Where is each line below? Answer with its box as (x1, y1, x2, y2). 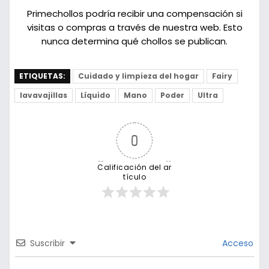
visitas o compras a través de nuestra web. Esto (26, 21, 243, 34)
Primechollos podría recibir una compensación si (26, 7, 243, 20)
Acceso (219, 237, 253, 250)
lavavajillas (19, 90, 67, 101)
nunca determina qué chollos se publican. (41, 35, 228, 48)
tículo (123, 172, 146, 183)
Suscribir (29, 237, 65, 250)
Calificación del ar (97, 162, 172, 173)
